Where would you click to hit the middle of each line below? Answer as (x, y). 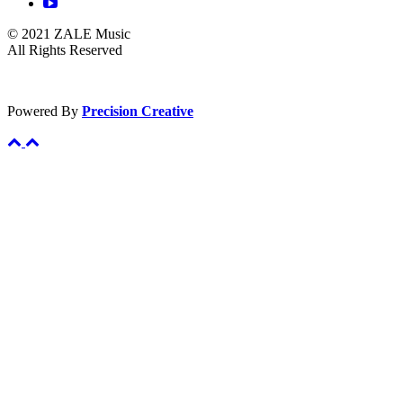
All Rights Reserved (65, 49)
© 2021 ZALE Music (69, 33)
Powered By (45, 111)
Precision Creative (138, 111)
